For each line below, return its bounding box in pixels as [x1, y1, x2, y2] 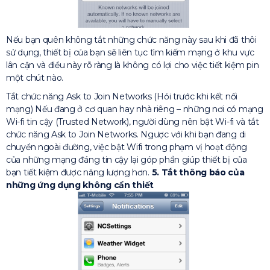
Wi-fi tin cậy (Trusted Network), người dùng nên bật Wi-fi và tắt [6, 116, 259, 127]
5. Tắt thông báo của [151, 166, 245, 178]
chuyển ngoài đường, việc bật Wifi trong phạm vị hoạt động [6, 141, 250, 152]
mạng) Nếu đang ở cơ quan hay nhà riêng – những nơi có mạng [6, 103, 263, 115]
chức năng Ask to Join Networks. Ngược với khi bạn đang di [6, 128, 246, 140]
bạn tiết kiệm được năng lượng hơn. [6, 166, 152, 178]
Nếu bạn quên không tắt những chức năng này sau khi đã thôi [6, 34, 257, 45]
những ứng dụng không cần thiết [6, 179, 154, 190]
